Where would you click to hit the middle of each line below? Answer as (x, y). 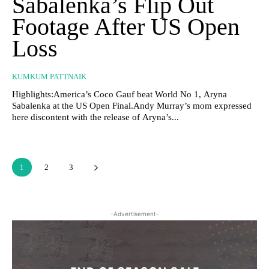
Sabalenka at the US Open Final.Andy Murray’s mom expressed (132, 106)
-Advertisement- (134, 214)
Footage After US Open (126, 27)
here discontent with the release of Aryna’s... (95, 117)
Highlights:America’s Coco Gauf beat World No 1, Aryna (119, 95)
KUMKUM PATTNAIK (49, 77)
